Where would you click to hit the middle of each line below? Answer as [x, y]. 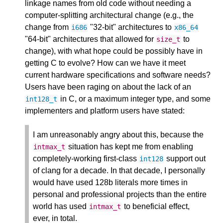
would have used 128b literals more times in [110, 183]
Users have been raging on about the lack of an [108, 87]
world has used [61, 207]
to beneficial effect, [156, 207]
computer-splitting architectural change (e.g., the [109, 15]
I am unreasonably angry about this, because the [118, 135]
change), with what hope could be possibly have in [114, 51]
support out [185, 159]
